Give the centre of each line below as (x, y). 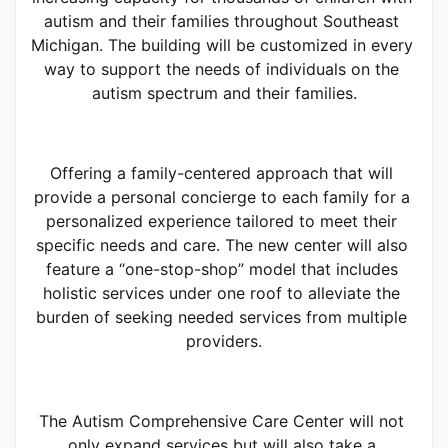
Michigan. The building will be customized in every (221, 44)
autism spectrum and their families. (224, 92)
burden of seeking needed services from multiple (221, 316)
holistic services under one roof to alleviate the (221, 292)
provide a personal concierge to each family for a (221, 196)
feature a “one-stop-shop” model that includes (221, 268)
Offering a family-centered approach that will (221, 172)
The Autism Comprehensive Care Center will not (221, 420)
